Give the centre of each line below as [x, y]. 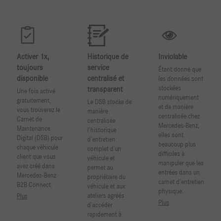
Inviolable [172, 57]
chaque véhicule [37, 147]
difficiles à [171, 154]
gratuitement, [34, 101]
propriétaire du [107, 177]
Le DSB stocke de [110, 102]
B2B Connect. [34, 185]
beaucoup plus [177, 145]
